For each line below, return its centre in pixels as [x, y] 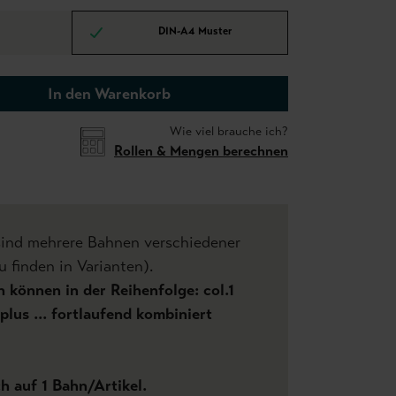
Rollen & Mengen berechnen [201, 151]
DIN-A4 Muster [195, 31]
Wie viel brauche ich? [229, 131]
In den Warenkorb [109, 94]
